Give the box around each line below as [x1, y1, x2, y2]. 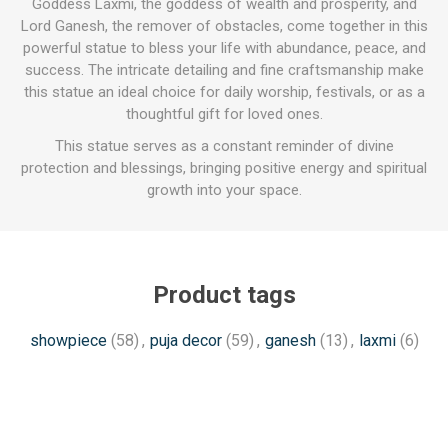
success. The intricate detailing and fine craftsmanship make [24, 61, 424, 79]
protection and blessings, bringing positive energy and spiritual [21, 159, 427, 177]
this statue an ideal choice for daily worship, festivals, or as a [23, 83, 425, 101]
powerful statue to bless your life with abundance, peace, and [22, 39, 426, 57]
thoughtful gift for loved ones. [125, 105, 323, 123]
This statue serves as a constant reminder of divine [54, 137, 394, 155]
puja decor [149, 331, 222, 350]
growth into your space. [146, 181, 302, 199]
